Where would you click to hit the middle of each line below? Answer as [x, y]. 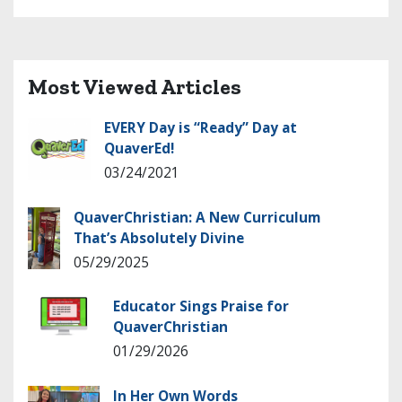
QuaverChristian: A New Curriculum [197, 217]
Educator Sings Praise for [201, 307]
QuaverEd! [139, 149]
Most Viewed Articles [135, 86]
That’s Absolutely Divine [159, 238]
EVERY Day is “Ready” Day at [201, 128]
